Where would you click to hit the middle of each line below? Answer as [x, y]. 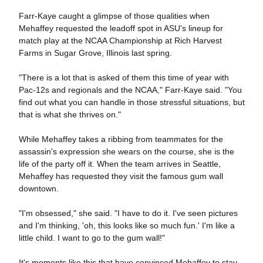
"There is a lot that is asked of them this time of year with [124, 77]
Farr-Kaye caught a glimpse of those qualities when [114, 16]
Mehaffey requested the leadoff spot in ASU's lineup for [121, 28]
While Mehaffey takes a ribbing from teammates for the [121, 139]
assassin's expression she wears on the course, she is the [126, 151]
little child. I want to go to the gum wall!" [92, 238]
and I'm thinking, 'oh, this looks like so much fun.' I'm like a [127, 225]
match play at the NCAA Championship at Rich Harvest [120, 41]
